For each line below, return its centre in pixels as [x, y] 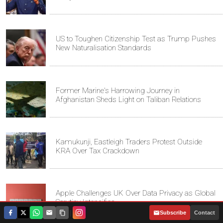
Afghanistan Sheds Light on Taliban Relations [128, 99]
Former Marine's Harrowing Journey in [118, 90]
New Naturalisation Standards [104, 48]
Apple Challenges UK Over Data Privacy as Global [136, 193]
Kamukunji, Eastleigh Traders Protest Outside [129, 142]
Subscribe [173, 213]
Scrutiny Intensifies [85, 202]
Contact [205, 213]
